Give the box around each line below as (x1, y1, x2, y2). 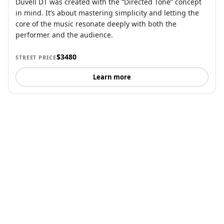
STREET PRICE (15, 53, 56, 61)
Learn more (93, 72, 131, 82)
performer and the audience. (15, 30, 113, 40)
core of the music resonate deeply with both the (15, 19, 176, 29)
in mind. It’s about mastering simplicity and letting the (15, 8, 199, 18)
